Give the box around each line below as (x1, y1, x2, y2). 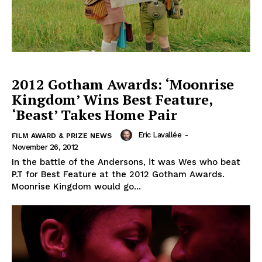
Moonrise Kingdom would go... (12, 181, 141, 192)
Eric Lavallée (137, 130, 181, 139)
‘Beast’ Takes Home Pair (12, 105, 177, 124)
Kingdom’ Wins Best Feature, (12, 89, 213, 109)
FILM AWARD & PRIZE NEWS (12, 131, 112, 140)
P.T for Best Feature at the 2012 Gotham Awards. (12, 168, 225, 180)
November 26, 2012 (12, 142, 78, 151)
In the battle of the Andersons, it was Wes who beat (12, 156, 240, 167)
